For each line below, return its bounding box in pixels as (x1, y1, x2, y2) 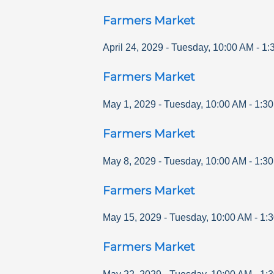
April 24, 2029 (103, 42, 163, 53)
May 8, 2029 (103, 155, 156, 166)
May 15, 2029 (103, 212, 161, 223)
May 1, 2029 (103, 99, 156, 109)
